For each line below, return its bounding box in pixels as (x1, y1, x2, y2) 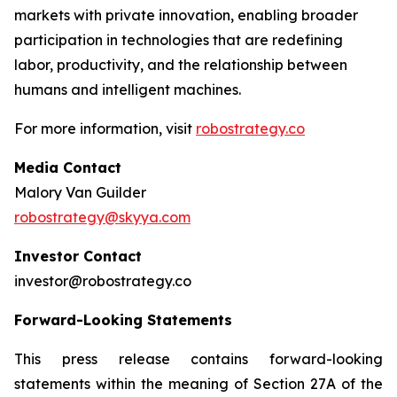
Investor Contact (14, 247, 142, 265)
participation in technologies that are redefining (14, 31, 343, 49)
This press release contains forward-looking (14, 350, 383, 368)
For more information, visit (14, 120, 196, 137)
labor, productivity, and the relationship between (14, 56, 347, 74)
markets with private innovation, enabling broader (14, 6, 358, 24)
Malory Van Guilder (14, 183, 146, 201)
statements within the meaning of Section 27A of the (14, 375, 383, 393)
